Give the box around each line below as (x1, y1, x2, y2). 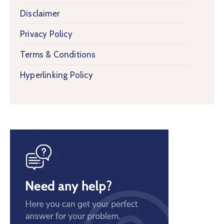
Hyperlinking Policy (20, 70, 93, 80)
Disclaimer (20, 8, 59, 18)
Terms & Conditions (20, 49, 96, 59)
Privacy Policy (20, 29, 72, 39)
